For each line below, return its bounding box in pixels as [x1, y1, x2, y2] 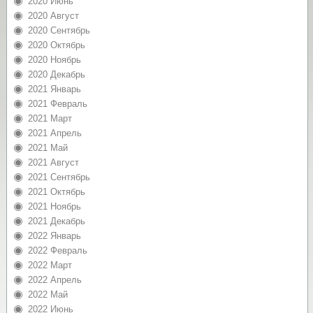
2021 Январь [27, 84, 81, 95]
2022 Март [27, 260, 72, 271]
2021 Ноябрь [27, 201, 81, 212]
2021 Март [27, 113, 72, 124]
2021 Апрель [27, 128, 82, 139]
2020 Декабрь [27, 69, 85, 80]
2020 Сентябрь [27, 25, 90, 36]
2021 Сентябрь [27, 172, 90, 183]
